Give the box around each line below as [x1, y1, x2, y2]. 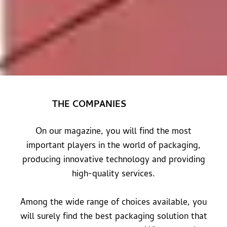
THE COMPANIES [52, 98, 126, 113]
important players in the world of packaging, [26, 139, 201, 154]
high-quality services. [72, 167, 155, 182]
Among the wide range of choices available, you [20, 196, 207, 211]
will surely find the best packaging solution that [20, 210, 207, 225]
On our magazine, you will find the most [35, 125, 192, 140]
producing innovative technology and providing [22, 153, 205, 168]
